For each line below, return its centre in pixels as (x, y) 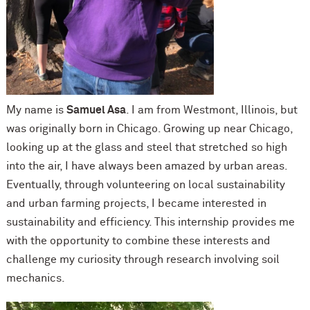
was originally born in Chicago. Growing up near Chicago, (149, 128)
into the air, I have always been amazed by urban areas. (146, 166)
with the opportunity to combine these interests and (138, 240)
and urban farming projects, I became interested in (136, 203)
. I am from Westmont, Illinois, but (211, 110)
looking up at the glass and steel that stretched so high (146, 147)
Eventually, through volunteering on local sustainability (145, 184)
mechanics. (35, 278)
